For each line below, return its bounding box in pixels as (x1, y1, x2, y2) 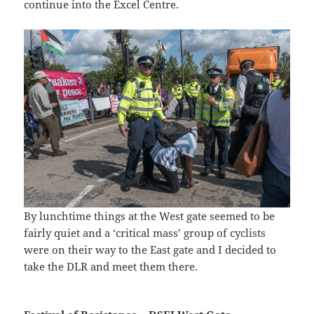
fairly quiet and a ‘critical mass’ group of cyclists (24, 225, 266, 240)
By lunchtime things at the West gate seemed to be (24, 208, 275, 223)
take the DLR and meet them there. (24, 259, 198, 273)
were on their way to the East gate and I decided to (24, 242, 277, 257)
